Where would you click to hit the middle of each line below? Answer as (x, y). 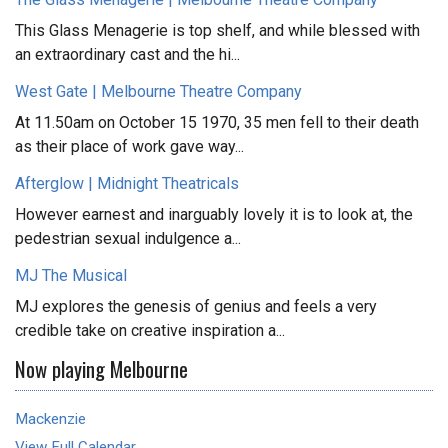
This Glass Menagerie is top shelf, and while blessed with (217, 30)
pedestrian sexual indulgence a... (128, 238)
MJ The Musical (71, 275)
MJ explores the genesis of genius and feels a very (196, 306)
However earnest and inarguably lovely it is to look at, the (214, 214)
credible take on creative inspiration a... (150, 330)
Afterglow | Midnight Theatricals (127, 183)
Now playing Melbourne (101, 368)
